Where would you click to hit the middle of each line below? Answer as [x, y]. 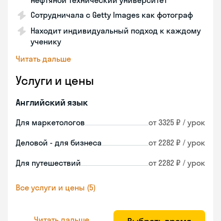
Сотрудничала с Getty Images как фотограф [112, 15]
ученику [46, 41]
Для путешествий [48, 163]
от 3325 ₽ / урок [177, 122]
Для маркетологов [50, 122]
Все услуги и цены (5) [56, 187]
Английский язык [52, 102]
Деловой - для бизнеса [59, 143]
